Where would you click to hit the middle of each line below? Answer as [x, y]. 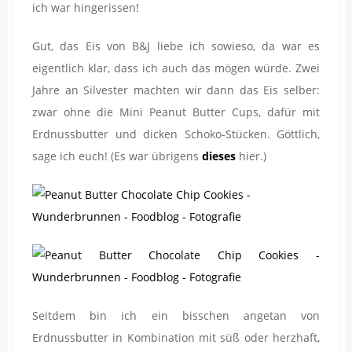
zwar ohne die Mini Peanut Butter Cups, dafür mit [176, 112]
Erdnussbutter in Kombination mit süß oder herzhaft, [176, 337]
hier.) [251, 156]
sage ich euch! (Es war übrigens [117, 156]
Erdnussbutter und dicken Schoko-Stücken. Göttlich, [176, 134]
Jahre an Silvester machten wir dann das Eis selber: [176, 90]
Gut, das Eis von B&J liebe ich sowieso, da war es [176, 46]
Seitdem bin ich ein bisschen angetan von [176, 315]
